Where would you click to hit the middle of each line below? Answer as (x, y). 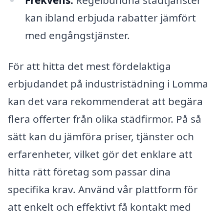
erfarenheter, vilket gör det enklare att (100, 154)
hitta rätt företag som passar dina (89, 172)
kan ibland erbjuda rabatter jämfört (110, 17)
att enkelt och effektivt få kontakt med (99, 207)
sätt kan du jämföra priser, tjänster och (101, 137)
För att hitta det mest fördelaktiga (89, 66)
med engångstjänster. (77, 35)
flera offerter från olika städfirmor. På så (105, 119)
